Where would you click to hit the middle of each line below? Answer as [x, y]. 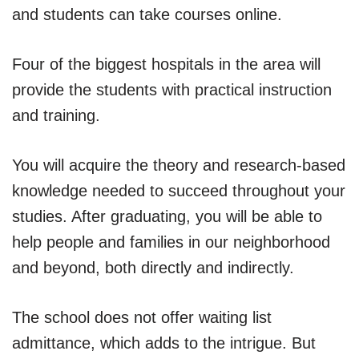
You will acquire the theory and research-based [179, 165]
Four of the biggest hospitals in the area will [166, 64]
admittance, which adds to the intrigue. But [164, 343]
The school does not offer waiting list [142, 317]
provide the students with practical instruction [172, 89]
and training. [56, 115]
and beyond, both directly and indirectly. [153, 267]
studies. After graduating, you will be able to [167, 216]
